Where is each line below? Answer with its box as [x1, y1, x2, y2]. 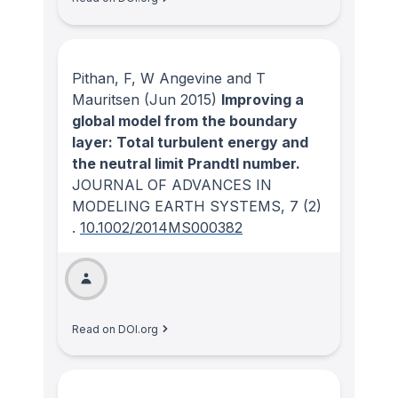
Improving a [221, 90, 304, 108]
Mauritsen [72, 90, 139, 108]
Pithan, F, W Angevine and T [72, 68, 266, 87]
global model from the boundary [72, 111, 298, 130]
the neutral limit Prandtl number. [72, 154, 300, 172]
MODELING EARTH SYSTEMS [72, 196, 281, 215]
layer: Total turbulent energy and [72, 132, 308, 151]
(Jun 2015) [139, 90, 217, 108]
